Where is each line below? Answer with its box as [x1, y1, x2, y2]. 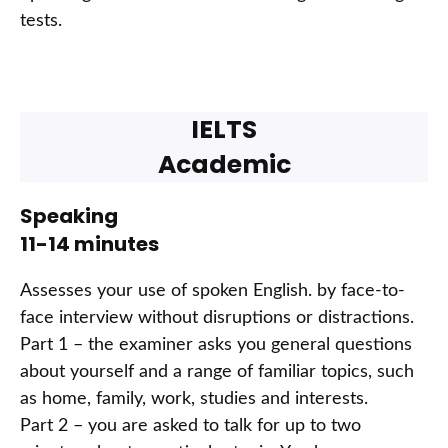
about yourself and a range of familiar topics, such [20, 363, 414, 382]
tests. [20, 12, 62, 31]
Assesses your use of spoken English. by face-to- [20, 282, 405, 301]
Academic [157, 147, 291, 183]
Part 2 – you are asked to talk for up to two [20, 417, 361, 436]
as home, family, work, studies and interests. [20, 390, 368, 409]
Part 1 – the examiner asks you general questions [20, 336, 412, 355]
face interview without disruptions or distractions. [20, 309, 414, 328]
